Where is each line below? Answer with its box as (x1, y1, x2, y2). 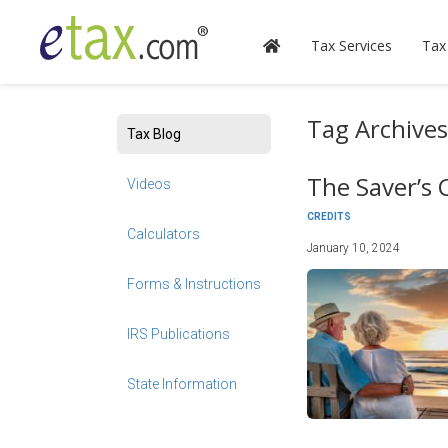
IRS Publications (127, 326, 230, 342)
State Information (127, 376, 237, 392)
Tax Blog (127, 126, 181, 142)
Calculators (127, 226, 200, 242)
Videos (127, 176, 171, 192)
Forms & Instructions (127, 276, 261, 292)
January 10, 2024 (307, 241, 400, 255)
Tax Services (311, 36, 392, 55)
